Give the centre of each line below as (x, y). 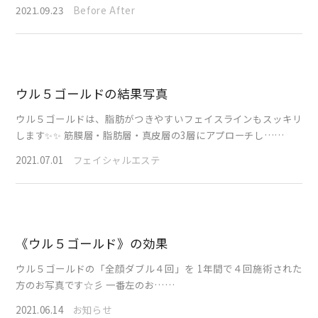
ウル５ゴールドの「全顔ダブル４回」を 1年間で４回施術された (159, 268)
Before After (104, 10)
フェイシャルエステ (116, 159)
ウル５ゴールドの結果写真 (92, 93)
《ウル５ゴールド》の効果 (92, 243)
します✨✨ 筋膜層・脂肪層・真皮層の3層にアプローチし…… (150, 135)
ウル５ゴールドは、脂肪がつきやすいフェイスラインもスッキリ (159, 118)
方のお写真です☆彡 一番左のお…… (95, 284)
